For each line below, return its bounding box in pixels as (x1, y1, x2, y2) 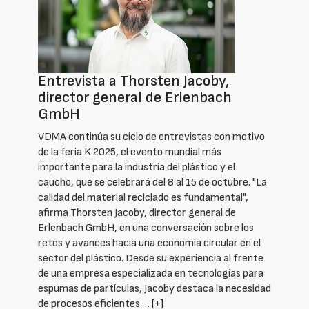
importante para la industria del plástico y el (38, 161, 235, 174)
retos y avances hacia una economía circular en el (38, 237, 261, 250)
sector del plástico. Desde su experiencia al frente (38, 252, 263, 265)
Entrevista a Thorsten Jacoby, (38, 72, 229, 90)
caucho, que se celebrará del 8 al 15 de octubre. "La (38, 176, 267, 189)
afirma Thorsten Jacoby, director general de (38, 206, 236, 219)
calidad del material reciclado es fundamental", (38, 191, 248, 204)
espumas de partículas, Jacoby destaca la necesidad (38, 282, 271, 295)
